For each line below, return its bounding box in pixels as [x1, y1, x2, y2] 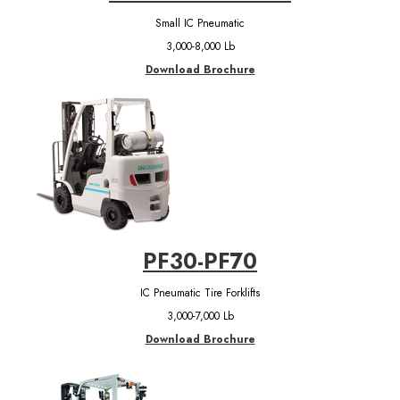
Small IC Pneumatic [155, 14, 245, 31]
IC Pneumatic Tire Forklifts [140, 284, 260, 301]
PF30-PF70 [143, 245, 257, 277]
